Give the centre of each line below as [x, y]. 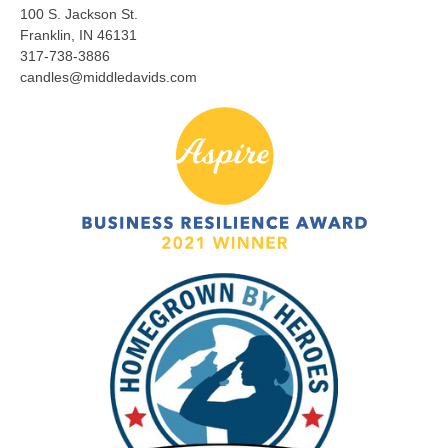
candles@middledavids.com [108, 77]
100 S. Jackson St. [79, 14]
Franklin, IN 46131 [78, 35]
